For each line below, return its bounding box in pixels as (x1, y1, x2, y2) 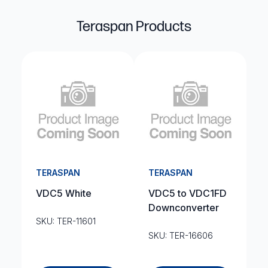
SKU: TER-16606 (148, 230, 213, 240)
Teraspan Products (77, 18, 191, 35)
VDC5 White (35, 187, 92, 199)
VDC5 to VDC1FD (148, 187, 227, 199)
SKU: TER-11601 (35, 216, 96, 226)
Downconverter (148, 202, 219, 214)
